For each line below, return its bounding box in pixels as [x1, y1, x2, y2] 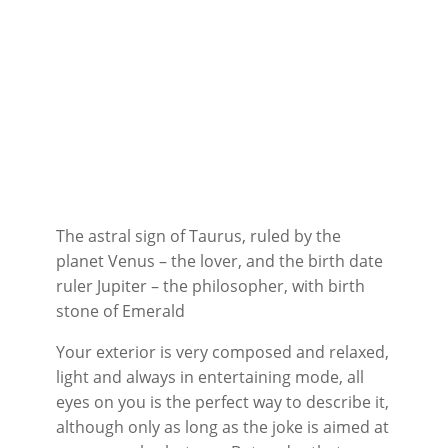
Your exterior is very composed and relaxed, [56, 341, 389, 363]
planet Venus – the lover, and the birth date [56, 250, 383, 272]
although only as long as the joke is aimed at [56, 416, 389, 438]
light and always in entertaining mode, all [56, 366, 364, 388]
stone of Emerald [56, 300, 185, 322]
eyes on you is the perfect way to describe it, [56, 391, 389, 413]
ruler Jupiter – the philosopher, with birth [56, 275, 365, 297]
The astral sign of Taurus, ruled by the [56, 225, 341, 247]
